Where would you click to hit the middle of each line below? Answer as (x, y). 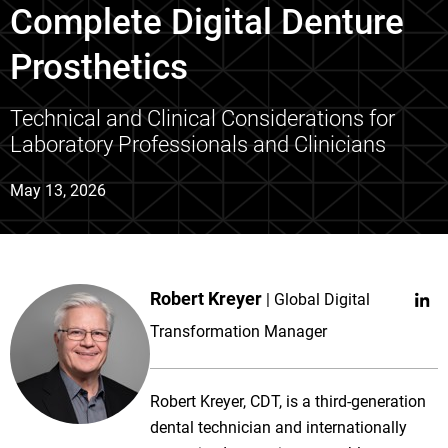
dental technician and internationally (278, 427)
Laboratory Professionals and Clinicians (198, 144)
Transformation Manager (238, 331)
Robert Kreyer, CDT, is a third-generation (288, 401)
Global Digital (322, 299)
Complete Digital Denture (207, 22)
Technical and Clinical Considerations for (202, 118)
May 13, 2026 (58, 190)
